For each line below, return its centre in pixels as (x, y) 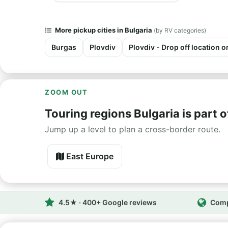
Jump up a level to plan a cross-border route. (133, 129)
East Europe (89, 156)
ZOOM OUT (66, 92)
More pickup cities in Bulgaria (104, 30)
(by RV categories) (180, 30)
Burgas (64, 47)
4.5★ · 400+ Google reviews (108, 202)
